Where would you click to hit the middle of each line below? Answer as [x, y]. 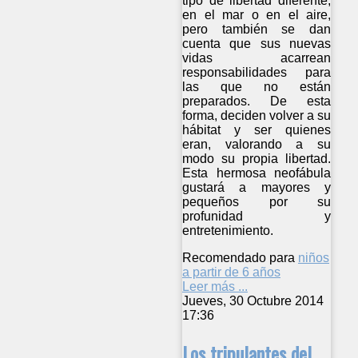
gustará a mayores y [257, 187]
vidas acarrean [257, 58]
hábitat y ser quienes [257, 129]
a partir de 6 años [231, 272]
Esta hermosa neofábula [257, 173]
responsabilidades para [257, 72]
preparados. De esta [257, 101]
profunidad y [257, 216]
